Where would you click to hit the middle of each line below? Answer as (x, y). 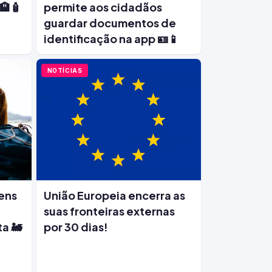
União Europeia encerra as (114, 195)
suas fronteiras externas (109, 211)
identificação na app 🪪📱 (111, 39)
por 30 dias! (76, 227)
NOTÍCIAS (65, 70)
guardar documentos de (110, 23)
